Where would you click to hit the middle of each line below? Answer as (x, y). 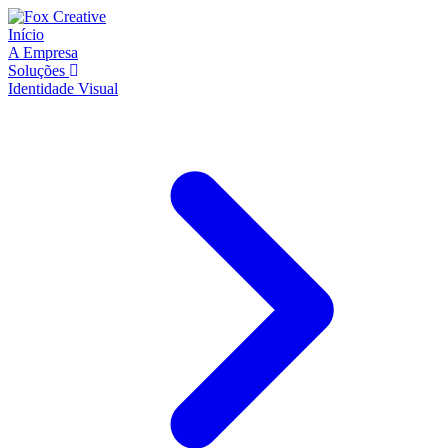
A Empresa (43, 52)
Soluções (38, 70)
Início (26, 34)
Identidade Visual (63, 88)
